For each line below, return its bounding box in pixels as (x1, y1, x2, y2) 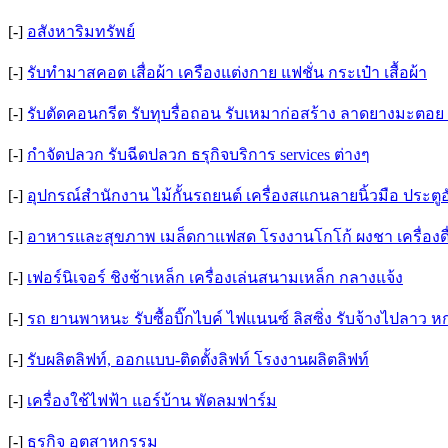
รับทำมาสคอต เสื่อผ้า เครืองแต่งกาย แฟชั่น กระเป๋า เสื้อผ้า (27, 64, 427, 81)
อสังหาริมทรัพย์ (27, 23, 135, 40)
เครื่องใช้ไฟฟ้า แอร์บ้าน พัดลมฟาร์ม (27, 392, 277, 409)
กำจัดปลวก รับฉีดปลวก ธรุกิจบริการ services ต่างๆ (27, 146, 370, 163)
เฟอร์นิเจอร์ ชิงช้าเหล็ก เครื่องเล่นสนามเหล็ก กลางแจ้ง (27, 269, 403, 286)
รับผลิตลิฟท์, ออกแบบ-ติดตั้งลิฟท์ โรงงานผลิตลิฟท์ (27, 351, 369, 368)
